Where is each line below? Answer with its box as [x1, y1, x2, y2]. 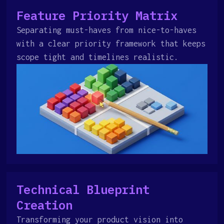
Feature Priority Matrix [16, 7, 178, 23]
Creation [16, 197, 73, 213]
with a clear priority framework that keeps [16, 39, 206, 48]
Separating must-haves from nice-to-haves [16, 25, 197, 34]
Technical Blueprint [16, 181, 150, 197]
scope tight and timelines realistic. [16, 52, 179, 61]
